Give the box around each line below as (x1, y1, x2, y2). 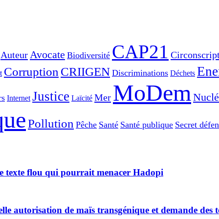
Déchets (170, 69, 195, 77)
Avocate (30, 48, 65, 61)
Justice (32, 89, 69, 104)
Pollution (28, 117, 74, 130)
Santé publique (120, 120, 173, 130)
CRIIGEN (61, 65, 110, 78)
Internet (7, 94, 30, 102)
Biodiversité (67, 50, 110, 60)
